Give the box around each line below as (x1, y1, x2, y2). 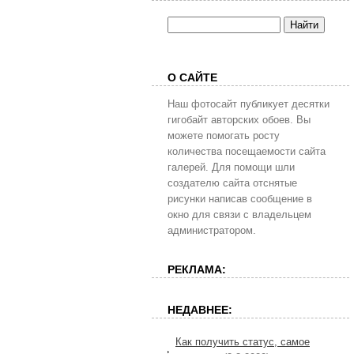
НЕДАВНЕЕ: (168, 303, 232, 316)
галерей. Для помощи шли (168, 161, 295, 173)
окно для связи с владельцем (168, 209, 311, 220)
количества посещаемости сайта (168, 145, 326, 157)
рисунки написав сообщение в (168, 193, 312, 205)
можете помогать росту (168, 130, 280, 141)
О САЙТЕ (168, 71, 217, 84)
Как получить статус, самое (175, 335, 310, 348)
